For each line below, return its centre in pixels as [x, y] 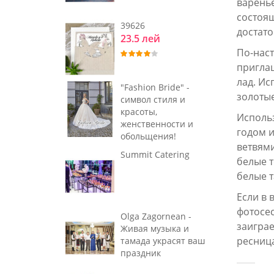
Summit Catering [155, 154]
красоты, [139, 111]
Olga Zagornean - [156, 216]
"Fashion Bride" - [155, 87]
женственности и [157, 124]
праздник [141, 253]
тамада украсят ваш [163, 240]
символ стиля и [153, 99]
